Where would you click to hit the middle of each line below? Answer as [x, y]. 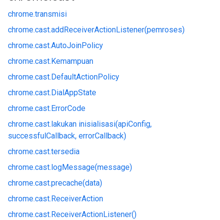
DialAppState [74, 93]
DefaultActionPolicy [85, 77]
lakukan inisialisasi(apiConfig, [101, 124]
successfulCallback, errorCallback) [67, 136]
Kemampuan [72, 61]
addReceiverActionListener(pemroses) [118, 30]
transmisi [51, 14]
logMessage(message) [92, 167]
